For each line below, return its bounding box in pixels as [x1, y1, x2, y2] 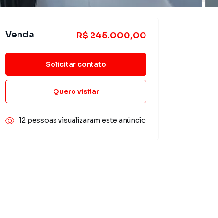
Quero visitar [53, 87, 99, 96]
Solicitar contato [46, 59, 106, 69]
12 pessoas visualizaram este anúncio [19, 116, 146, 125]
